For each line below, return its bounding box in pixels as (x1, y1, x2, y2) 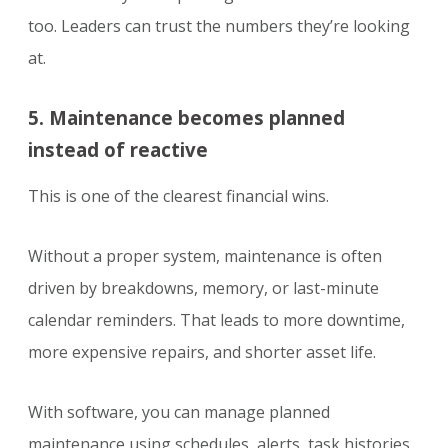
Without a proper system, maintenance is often (28, 245, 382, 268)
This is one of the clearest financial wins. (28, 185, 329, 208)
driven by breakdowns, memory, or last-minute (28, 277, 379, 300)
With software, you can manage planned (28, 401, 330, 424)
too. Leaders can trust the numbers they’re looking (28, 15, 410, 38)
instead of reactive (28, 137, 208, 163)
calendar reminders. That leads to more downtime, (28, 309, 405, 332)
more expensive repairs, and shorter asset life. (28, 341, 376, 364)
